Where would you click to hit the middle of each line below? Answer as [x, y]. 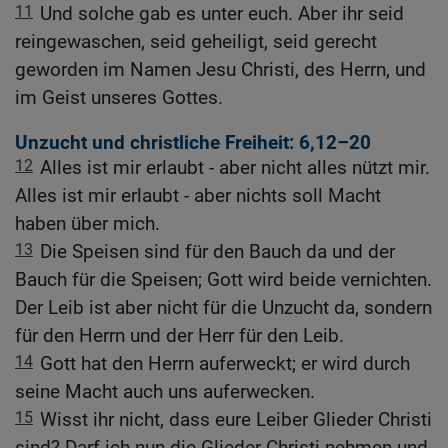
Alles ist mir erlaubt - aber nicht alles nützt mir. [235, 168]
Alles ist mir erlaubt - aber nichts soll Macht [198, 196]
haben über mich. [87, 224]
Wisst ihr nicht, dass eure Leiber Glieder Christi [236, 420]
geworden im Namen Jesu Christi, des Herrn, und [220, 70]
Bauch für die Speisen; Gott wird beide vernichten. [223, 280]
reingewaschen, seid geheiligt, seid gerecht [196, 42]
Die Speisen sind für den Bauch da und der [217, 252]
